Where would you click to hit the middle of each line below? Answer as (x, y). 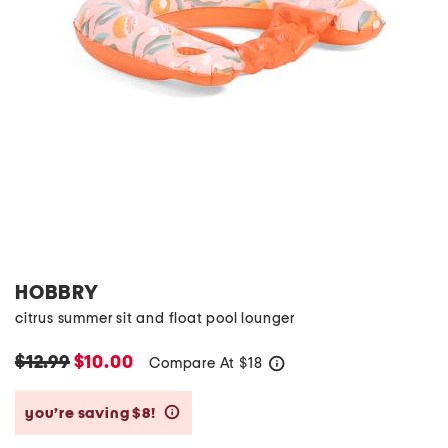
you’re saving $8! (92, 413)
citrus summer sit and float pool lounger (155, 318)
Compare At (194, 363)
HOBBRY (57, 293)
